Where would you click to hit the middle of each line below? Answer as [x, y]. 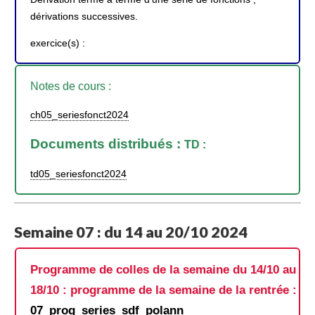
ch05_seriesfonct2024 [79, 114]
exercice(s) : [58, 43]
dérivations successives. [84, 16]
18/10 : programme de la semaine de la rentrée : [163, 290]
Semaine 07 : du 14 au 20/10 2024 [131, 232]
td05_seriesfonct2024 [78, 174]
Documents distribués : [107, 143]
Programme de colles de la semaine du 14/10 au [163, 270]
